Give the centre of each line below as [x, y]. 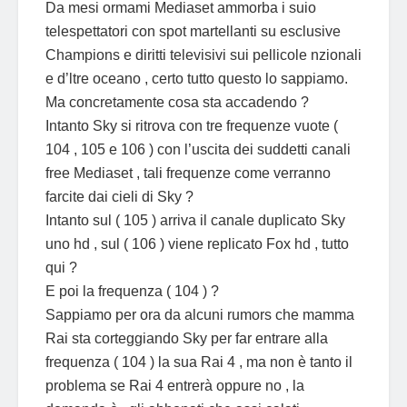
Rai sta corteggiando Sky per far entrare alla [187, 338]
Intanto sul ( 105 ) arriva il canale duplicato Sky [195, 220]
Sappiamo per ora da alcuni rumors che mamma [200, 314]
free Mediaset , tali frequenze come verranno [188, 173]
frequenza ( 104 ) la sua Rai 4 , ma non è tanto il [199, 362]
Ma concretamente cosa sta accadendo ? [177, 102]
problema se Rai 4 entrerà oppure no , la [175, 385]
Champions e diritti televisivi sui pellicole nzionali [203, 55]
